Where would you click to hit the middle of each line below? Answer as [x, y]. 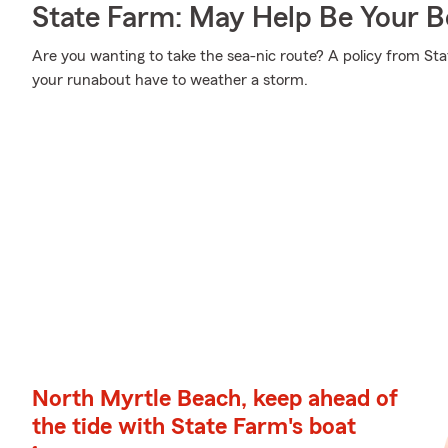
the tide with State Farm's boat [194, 427]
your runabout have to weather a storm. [170, 80]
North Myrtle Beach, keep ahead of [215, 399]
